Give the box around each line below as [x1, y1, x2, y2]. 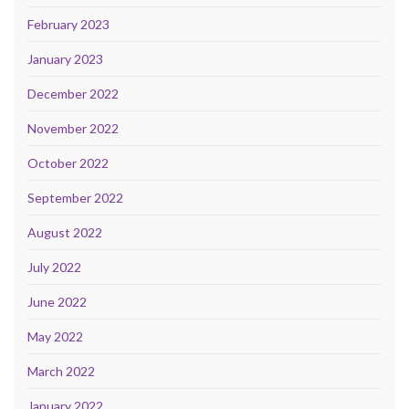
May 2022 [27, 329, 83, 345]
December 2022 [27, 86, 119, 102]
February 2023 [27, 16, 110, 33]
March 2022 [27, 363, 95, 380]
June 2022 [27, 294, 87, 310]
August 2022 [27, 225, 102, 241]
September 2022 [27, 190, 123, 206]
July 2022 [27, 259, 81, 276]
